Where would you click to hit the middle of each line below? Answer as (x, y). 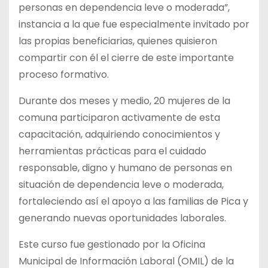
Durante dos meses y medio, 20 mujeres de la (124, 100)
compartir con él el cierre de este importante (126, 57)
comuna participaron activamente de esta (119, 117)
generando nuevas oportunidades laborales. (122, 218)
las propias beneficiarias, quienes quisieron (118, 41)
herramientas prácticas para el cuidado (112, 151)
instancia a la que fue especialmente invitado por (134, 24)
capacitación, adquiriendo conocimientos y (119, 134)
